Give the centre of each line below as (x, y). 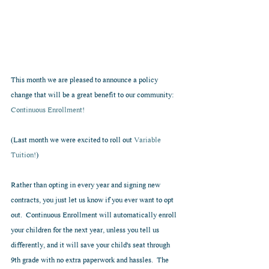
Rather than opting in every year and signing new (86, 186)
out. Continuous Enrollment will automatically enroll (95, 216)
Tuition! (23, 156)
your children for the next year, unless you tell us (86, 231)
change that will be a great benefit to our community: (93, 95)
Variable (148, 141)
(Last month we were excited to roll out (72, 141)
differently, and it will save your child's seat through (91, 246)
